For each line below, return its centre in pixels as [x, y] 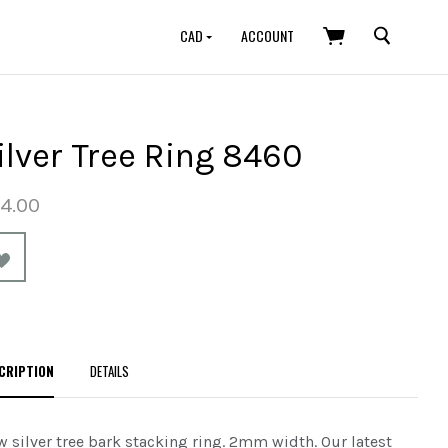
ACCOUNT [267, 35]
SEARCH [395, 32]
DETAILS [109, 370]
